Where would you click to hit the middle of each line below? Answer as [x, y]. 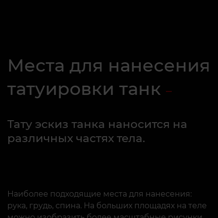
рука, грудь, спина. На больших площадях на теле [107, 206]
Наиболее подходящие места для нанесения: [100, 194]
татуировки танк [84, 89]
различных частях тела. [76, 138]
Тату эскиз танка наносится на [97, 124]
